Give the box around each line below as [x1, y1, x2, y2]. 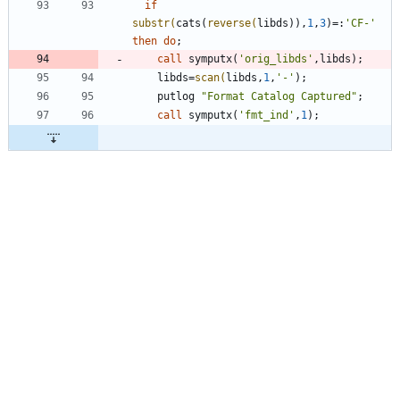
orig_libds [245, 52, 307, 65]
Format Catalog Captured [207, 89, 351, 103]
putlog [157, 89, 201, 103]
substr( [132, 16, 176, 29]
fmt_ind [245, 108, 288, 121]
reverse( [207, 16, 257, 29]
